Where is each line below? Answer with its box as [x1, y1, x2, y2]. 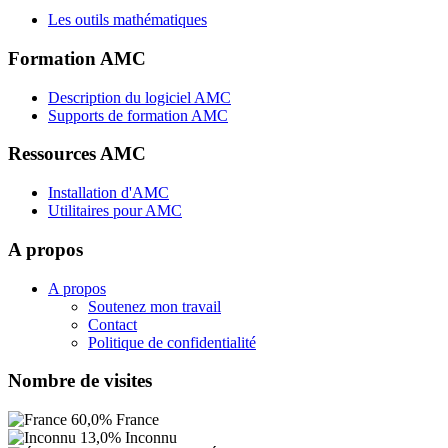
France [116, 411, 159, 429]
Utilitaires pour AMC [48, 202, 182, 220]
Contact [88, 315, 137, 333]
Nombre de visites [8, 370, 152, 392]
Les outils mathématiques [48, 11, 207, 29]
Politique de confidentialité [88, 333, 256, 351]
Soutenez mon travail [88, 297, 221, 315]
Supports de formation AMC [48, 106, 228, 124]
